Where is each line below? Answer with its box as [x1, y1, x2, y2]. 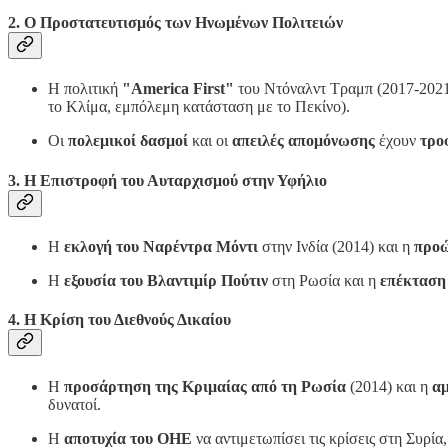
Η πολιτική [48, 80, 122, 98]
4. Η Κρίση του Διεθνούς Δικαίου [8, 311, 231, 329]
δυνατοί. [48, 395, 101, 413]
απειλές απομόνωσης [232, 132, 375, 150]
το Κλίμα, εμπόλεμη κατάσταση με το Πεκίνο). [48, 98, 350, 116]
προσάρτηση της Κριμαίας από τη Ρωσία [64, 377, 346, 395]
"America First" [122, 80, 234, 98]
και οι [188, 132, 232, 150]
